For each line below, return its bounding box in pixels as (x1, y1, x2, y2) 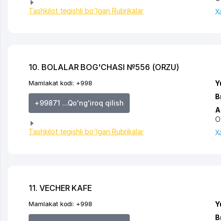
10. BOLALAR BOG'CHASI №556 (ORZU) (29, 62, 180, 72)
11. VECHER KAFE (29, 183, 92, 193)
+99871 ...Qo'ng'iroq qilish (35, 99, 124, 108)
